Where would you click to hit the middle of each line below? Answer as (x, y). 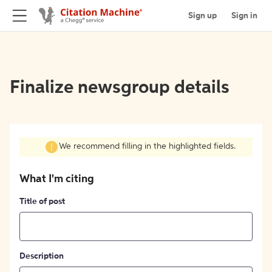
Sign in (244, 15)
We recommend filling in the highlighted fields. (147, 147)
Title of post (42, 201)
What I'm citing (57, 179)
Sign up (202, 15)
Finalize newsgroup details (120, 88)
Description (42, 256)
